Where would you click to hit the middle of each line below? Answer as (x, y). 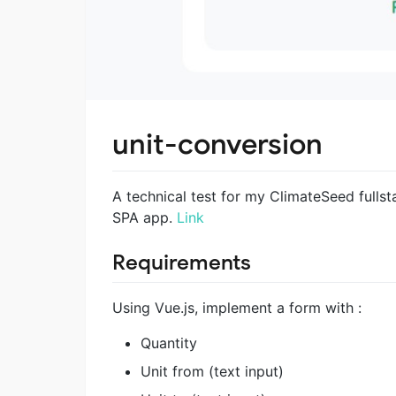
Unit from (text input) (212, 371)
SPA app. (145, 217)
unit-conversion (217, 145)
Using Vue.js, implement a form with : (237, 307)
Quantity (169, 343)
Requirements (182, 262)
